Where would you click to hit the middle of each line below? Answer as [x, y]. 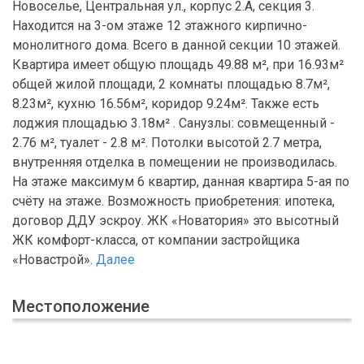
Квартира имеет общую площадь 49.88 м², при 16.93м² [178, 65]
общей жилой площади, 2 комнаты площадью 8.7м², [171, 84]
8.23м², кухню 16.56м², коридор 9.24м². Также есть [166, 104]
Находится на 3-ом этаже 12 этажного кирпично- [160, 26]
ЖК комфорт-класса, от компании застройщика [156, 240]
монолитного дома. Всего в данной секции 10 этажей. [176, 45]
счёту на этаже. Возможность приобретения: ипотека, [173, 201]
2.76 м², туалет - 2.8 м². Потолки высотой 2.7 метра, [167, 143]
